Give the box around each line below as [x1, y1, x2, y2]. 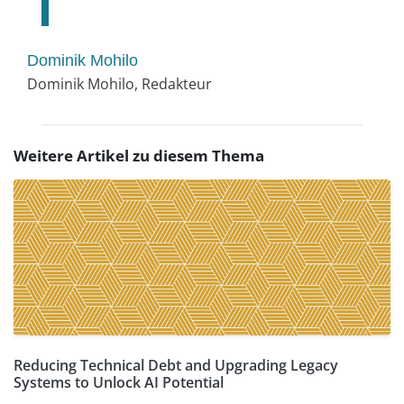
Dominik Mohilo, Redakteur [27, 74, 212, 95]
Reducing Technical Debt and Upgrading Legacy [14, 355, 338, 376]
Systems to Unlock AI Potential [14, 372, 224, 393]
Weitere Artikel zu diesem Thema [14, 145, 264, 167]
